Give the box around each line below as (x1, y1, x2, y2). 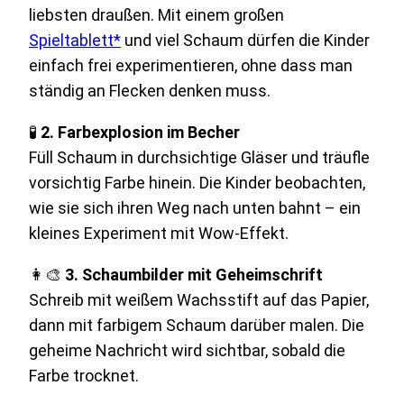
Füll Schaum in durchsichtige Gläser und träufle (29, 147, 370, 167)
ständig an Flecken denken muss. (29, 80, 271, 100)
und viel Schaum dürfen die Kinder (121, 30, 370, 50)
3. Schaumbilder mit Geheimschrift (65, 264, 323, 284)
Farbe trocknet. (29, 365, 139, 385)
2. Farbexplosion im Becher (41, 122, 240, 142)
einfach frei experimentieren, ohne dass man (29, 55, 353, 75)
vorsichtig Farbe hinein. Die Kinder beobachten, (29, 172, 365, 192)
